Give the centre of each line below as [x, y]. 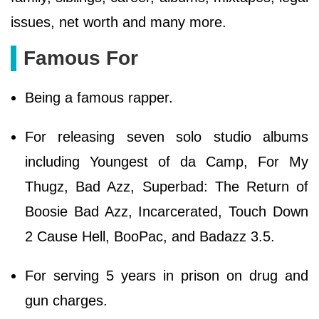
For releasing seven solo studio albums [167, 137]
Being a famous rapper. [101, 98]
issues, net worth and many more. [121, 22]
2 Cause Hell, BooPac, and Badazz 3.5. [152, 237]
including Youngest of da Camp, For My [167, 162]
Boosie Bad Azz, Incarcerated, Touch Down [167, 212]
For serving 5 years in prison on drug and [167, 276]
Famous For [81, 58]
